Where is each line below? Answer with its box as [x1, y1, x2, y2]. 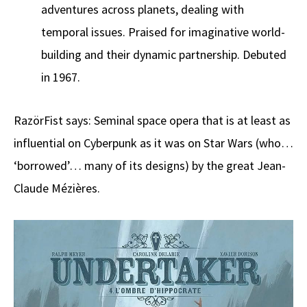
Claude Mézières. [14, 180, 100, 196]
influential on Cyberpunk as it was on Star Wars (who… [14, 134, 293, 151]
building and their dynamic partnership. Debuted [41, 46, 286, 62]
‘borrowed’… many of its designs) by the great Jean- [14, 157, 286, 173]
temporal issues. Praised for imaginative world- [41, 23, 285, 40]
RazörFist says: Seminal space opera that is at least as [14, 112, 291, 128]
